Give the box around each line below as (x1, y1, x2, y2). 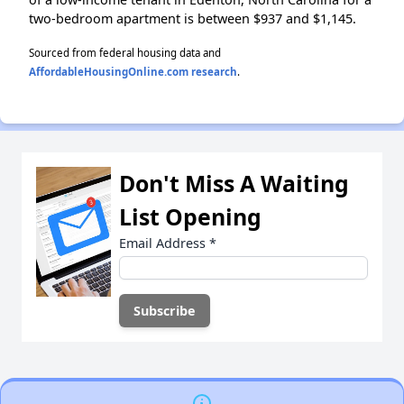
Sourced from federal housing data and (29, 45, 221, 60)
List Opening (119, 200, 262, 232)
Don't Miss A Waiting (119, 167, 349, 198)
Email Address (119, 234, 209, 252)
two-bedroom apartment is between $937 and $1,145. (29, 9, 356, 27)
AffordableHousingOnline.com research (29, 64, 237, 78)
